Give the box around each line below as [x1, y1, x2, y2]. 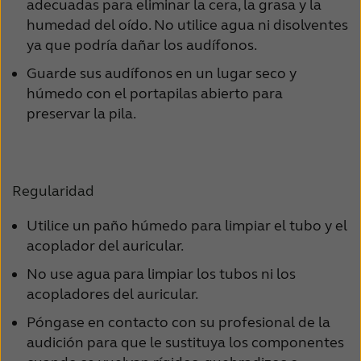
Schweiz [48, 15, 96, 30]
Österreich [189, 116, 250, 131]
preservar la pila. [27, 105, 136, 123]
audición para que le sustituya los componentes [27, 333, 344, 351]
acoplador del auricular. [27, 236, 184, 255]
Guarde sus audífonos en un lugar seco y [27, 64, 297, 83]
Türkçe [48, 82, 88, 98]
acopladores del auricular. [27, 284, 198, 303]
